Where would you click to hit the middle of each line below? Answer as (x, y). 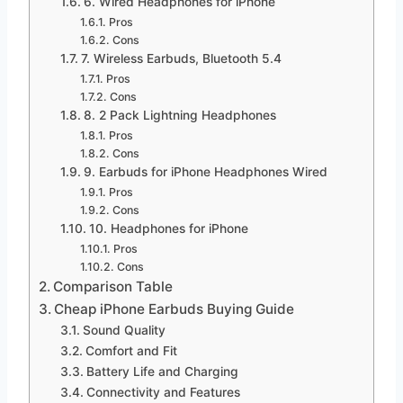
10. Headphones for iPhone (168, 228)
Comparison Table (113, 286)
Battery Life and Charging (162, 371)
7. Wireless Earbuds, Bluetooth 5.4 (181, 58)
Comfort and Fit (131, 350)
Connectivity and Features (163, 392)
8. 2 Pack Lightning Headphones (179, 115)
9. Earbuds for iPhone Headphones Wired (205, 171)
